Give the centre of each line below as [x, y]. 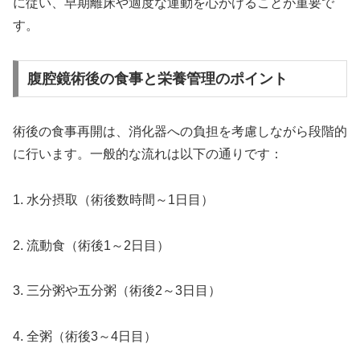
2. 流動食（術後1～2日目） [91, 245]
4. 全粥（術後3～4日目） [85, 337]
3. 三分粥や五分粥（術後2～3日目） [117, 291]
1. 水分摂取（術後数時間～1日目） [113, 199]
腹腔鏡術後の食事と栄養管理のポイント [157, 78]
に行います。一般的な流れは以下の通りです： [148, 153]
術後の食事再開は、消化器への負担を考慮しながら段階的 [180, 131]
